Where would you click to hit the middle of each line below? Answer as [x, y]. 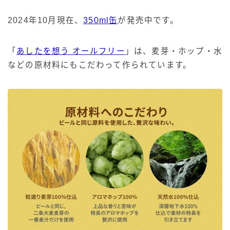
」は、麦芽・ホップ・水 [174, 51]
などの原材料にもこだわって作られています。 [100, 65]
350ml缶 [101, 20]
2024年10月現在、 [46, 20]
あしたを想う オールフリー [71, 51]
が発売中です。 [148, 20]
